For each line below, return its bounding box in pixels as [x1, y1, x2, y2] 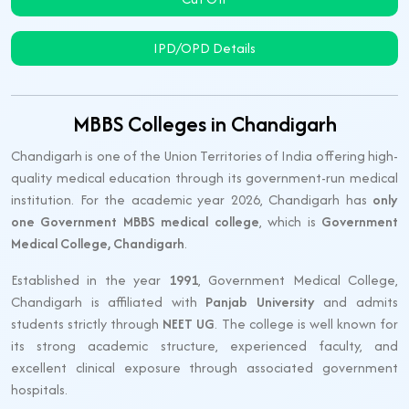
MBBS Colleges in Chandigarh [72, 109, 337, 139]
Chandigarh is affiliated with [11, 292, 206, 311]
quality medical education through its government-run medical [11, 168, 398, 187]
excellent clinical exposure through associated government [11, 358, 398, 377]
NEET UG [163, 314, 215, 333]
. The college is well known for [215, 314, 399, 333]
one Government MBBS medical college [11, 212, 259, 231]
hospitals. [11, 380, 68, 399]
